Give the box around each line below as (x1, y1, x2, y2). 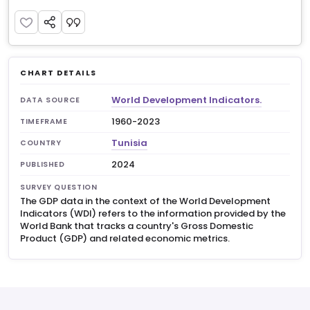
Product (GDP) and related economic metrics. (20, 232, 230, 245)
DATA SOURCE (20, 95, 80, 105)
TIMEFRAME (20, 116, 68, 127)
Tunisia (111, 136, 147, 149)
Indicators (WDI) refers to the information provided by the (20, 207, 286, 220)
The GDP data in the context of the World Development (20, 194, 271, 208)
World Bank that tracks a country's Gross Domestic (20, 219, 253, 232)
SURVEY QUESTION (20, 182, 98, 192)
